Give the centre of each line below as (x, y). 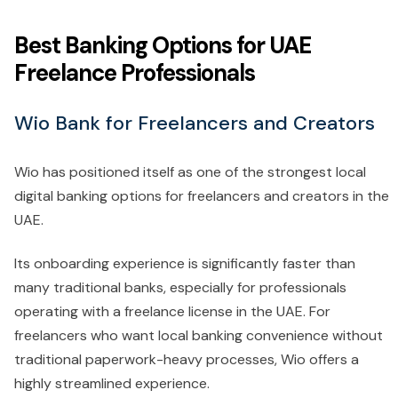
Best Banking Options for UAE (163, 46)
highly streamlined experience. (112, 384)
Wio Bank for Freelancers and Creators (195, 123)
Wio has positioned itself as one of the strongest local (190, 172)
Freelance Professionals (135, 73)
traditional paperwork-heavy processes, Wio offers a (187, 360)
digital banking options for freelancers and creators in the (202, 196)
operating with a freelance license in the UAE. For (172, 312)
